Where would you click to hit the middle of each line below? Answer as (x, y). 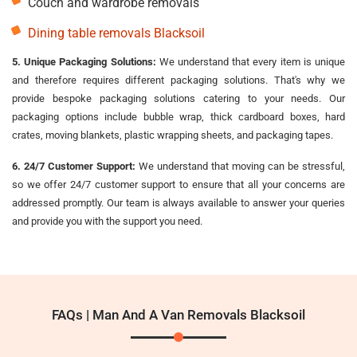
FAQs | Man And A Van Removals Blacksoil (178, 314)
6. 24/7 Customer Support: (74, 166)
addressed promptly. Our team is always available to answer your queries (178, 202)
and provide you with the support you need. (107, 221)
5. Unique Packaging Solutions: (84, 61)
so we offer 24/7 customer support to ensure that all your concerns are (178, 184)
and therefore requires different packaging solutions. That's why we (178, 80)
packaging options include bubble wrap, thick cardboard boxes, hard (178, 116)
